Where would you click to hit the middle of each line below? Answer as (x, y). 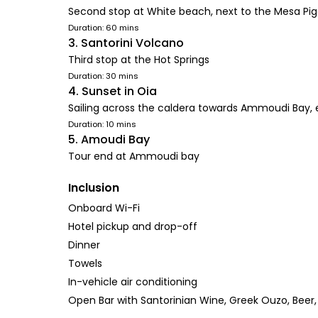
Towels (85, 263)
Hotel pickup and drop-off (133, 226)
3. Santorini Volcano (126, 43)
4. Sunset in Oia (113, 91)
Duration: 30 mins (103, 76)
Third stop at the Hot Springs (139, 60)
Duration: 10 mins (102, 124)
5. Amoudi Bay (109, 139)
